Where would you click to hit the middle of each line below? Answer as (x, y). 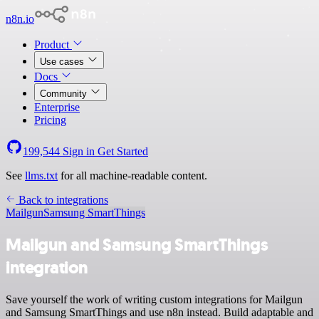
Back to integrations (62, 200)
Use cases (63, 62)
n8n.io (20, 19)
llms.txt (41, 176)
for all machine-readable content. (132, 176)
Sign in (79, 151)
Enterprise (57, 107)
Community (65, 94)
